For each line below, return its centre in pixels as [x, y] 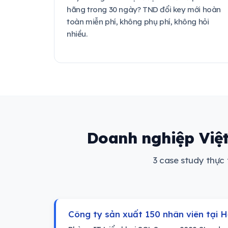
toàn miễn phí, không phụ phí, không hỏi [138, 22]
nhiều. [77, 34]
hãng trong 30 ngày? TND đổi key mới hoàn [144, 9]
